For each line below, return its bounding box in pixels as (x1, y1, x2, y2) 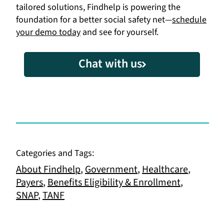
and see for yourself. (80, 26, 158, 39)
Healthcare (142, 162, 188, 177)
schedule (172, 13, 206, 26)
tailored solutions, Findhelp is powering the (16, 1, 180, 14)
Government (85, 162, 137, 177)
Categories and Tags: (16, 147, 94, 160)
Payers (16, 175, 43, 190)
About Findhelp (16, 162, 80, 177)
